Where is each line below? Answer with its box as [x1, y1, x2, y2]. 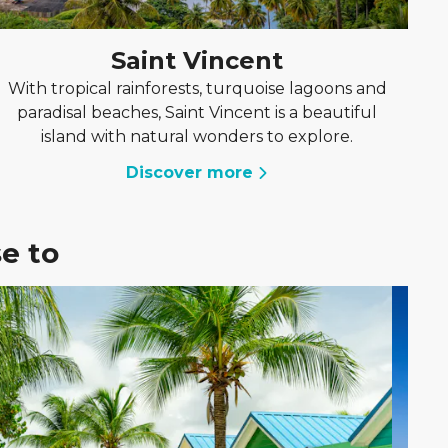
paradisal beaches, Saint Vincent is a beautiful [17, 103, 378, 122]
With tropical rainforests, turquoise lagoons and [7, 79, 387, 98]
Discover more [125, 163, 253, 182]
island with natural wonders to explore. [41, 127, 354, 146]
